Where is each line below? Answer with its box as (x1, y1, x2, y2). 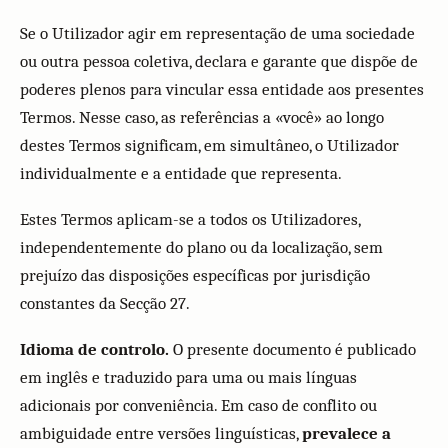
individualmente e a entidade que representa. (20, 164, 342, 183)
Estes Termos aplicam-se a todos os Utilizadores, (20, 210, 360, 229)
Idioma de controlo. (20, 340, 169, 359)
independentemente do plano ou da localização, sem (20, 238, 383, 257)
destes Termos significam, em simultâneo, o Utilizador (20, 136, 399, 155)
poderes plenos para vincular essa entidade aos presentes (20, 80, 424, 99)
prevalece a (302, 424, 391, 443)
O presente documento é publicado (169, 340, 416, 359)
